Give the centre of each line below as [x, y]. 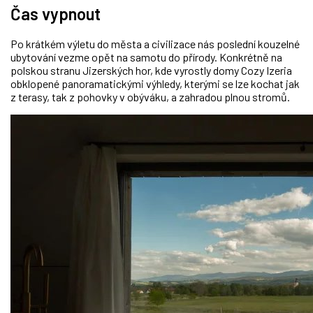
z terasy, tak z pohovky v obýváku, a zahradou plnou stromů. [151, 97]
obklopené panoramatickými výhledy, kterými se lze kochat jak [155, 84]
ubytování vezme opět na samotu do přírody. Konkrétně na [146, 57]
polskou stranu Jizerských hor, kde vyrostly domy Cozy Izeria [151, 71]
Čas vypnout [56, 13]
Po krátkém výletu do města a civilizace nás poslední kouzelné [155, 44]
